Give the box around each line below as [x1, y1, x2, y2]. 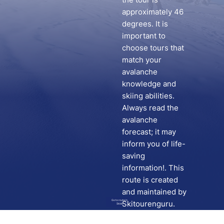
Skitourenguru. [121, 198, 175, 208]
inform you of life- [121, 138, 185, 148]
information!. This [121, 162, 184, 172]
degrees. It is [121, 18, 168, 28]
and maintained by [121, 186, 186, 196]
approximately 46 [121, 6, 183, 16]
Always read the [121, 102, 178, 112]
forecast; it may [121, 126, 176, 136]
